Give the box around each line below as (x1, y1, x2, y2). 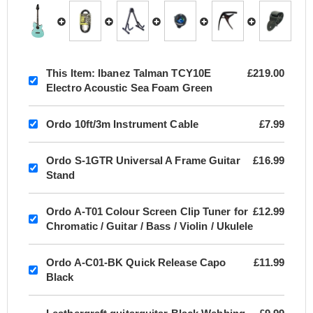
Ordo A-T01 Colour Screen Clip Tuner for (46, 205, 248, 218)
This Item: (46, 67, 95, 80)
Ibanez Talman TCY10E (95, 67, 212, 80)
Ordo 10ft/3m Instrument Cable (46, 118, 198, 131)
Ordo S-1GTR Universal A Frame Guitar (46, 154, 240, 167)
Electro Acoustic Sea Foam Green (46, 82, 213, 94)
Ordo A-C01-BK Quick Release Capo (46, 256, 226, 269)
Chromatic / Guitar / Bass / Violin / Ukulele (46, 220, 254, 233)
